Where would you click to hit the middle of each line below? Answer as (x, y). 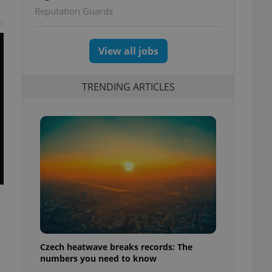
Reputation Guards (74, 11)
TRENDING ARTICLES (128, 87)
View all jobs (128, 51)
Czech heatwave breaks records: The (116, 246)
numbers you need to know (98, 258)
